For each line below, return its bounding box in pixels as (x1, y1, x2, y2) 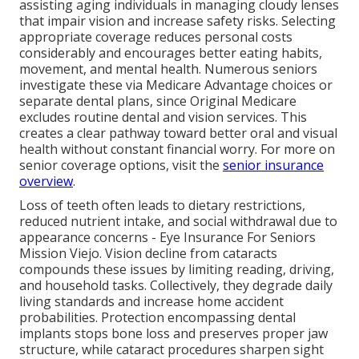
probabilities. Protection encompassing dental (19, 309, 296, 327)
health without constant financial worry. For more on (19, 140, 335, 159)
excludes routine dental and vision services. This (19, 108, 307, 127)
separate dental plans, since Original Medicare (19, 92, 296, 111)
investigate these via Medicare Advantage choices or (19, 76, 333, 95)
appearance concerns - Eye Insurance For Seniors (19, 228, 316, 247)
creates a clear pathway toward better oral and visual (19, 124, 337, 143)
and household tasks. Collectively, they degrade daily (19, 276, 333, 295)
